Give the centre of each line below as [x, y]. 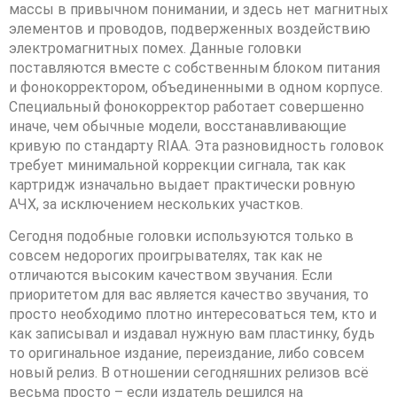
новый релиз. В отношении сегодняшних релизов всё [189, 373]
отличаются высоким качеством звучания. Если [171, 276]
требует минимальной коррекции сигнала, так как [177, 165]
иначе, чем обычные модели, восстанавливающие [178, 126]
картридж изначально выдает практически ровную [182, 184]
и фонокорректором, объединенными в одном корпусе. [196, 87]
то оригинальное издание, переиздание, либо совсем [187, 354]
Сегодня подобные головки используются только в [181, 237]
